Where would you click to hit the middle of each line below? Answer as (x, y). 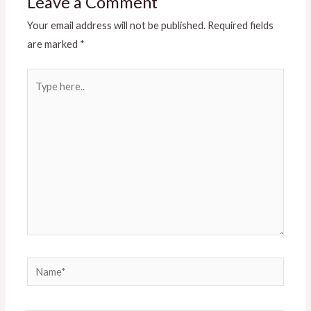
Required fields (241, 26)
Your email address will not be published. (117, 26)
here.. (39, 96)
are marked (54, 44)
